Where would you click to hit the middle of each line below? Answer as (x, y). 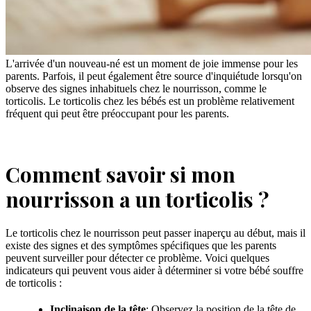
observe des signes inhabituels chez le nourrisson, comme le (136, 88)
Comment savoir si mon (120, 174)
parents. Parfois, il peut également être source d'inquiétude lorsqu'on (154, 76)
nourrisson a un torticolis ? (137, 199)
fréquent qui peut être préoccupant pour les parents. (117, 113)
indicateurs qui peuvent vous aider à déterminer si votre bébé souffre (154, 271)
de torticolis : (34, 283)
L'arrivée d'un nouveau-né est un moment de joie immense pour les (152, 63)
